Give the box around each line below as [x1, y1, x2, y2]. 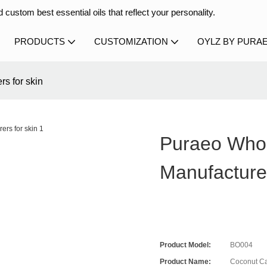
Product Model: [160, 241, 212, 250]
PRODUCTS [14, 36, 65, 46]
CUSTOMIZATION [94, 36, 168, 46]
